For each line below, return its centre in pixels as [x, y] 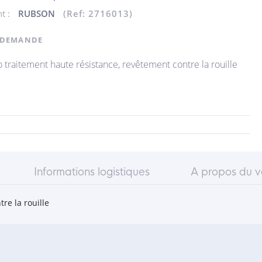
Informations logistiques [92, 172]
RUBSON [37, 13]
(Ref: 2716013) [98, 13]
